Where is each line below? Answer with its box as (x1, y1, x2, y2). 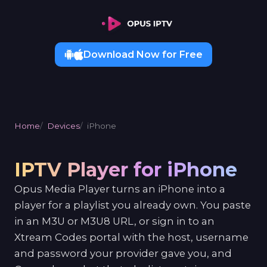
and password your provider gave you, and (14, 247, 232, 260)
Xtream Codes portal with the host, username (14, 231, 249, 244)
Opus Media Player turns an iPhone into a (14, 183, 225, 195)
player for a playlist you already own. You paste (14, 199, 251, 212)
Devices (46, 121, 80, 131)
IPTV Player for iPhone (14, 158, 237, 182)
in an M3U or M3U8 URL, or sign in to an (14, 215, 215, 228)
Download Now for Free (83, 49, 203, 61)
